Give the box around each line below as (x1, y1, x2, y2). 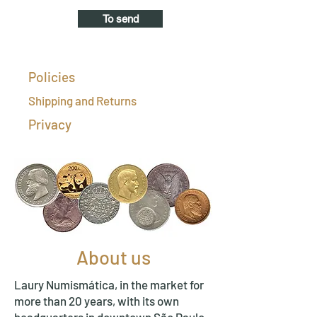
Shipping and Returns (28, 93, 137, 108)
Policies (28, 69, 75, 85)
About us (76, 246, 151, 268)
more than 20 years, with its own (14, 294, 179, 308)
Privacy (28, 116, 71, 132)
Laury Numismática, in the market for (14, 277, 204, 292)
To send (102, 13, 139, 25)
